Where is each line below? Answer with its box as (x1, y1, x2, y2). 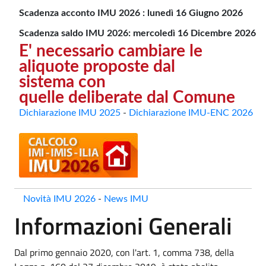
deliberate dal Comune (68, 88, 235, 106)
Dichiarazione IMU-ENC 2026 (129, 107, 253, 118)
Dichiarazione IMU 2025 (19, 107, 121, 118)
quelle (19, 88, 68, 106)
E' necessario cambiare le (19, 42, 202, 59)
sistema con (19, 73, 106, 90)
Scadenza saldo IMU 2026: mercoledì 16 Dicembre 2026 (19, 28, 256, 38)
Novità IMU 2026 (23, 194, 96, 204)
